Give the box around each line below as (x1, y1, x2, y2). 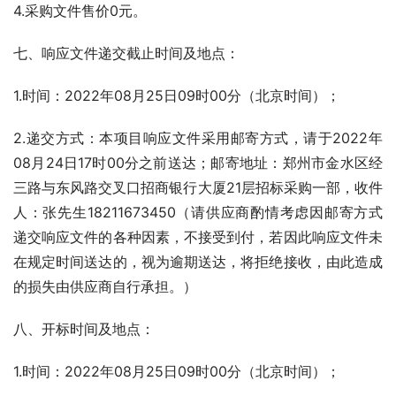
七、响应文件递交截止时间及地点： (13, 44, 240, 63)
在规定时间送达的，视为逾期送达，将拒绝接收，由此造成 (13, 253, 383, 271)
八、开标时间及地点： (13, 320, 155, 339)
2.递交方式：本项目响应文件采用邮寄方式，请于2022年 (13, 129, 383, 148)
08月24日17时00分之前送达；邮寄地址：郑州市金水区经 (13, 154, 383, 172)
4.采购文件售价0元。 (13, 2, 147, 20)
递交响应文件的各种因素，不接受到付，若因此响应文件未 (13, 228, 383, 247)
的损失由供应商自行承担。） (13, 278, 210, 296)
